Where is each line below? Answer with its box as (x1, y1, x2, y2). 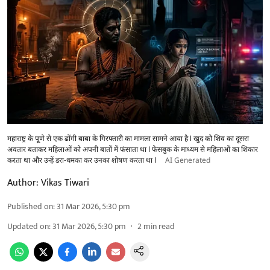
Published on (7, 199, 53, 213)
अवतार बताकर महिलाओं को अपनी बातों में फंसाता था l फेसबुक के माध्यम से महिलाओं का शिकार (7, 145, 258, 155)
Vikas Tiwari (41, 174, 89, 191)
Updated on (7, 219, 49, 233)
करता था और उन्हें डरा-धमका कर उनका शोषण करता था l (7, 155, 158, 166)
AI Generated (165, 155, 210, 166)
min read (143, 219, 175, 233)
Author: (7, 174, 39, 191)
